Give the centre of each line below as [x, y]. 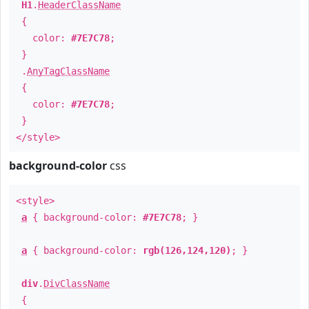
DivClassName [77, 283]
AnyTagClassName [68, 71]
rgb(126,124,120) [187, 250]
